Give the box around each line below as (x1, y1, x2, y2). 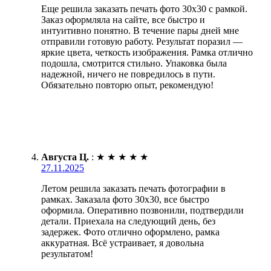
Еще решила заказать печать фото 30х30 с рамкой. (41, 3, 247, 14)
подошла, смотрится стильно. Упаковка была (41, 57, 227, 68)
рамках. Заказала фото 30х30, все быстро (41, 194, 209, 204)
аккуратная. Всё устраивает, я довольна (41, 237, 204, 248)
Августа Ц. (41, 151, 89, 162)
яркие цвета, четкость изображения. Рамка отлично (41, 47, 253, 57)
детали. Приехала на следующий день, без (41, 215, 215, 226)
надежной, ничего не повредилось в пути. (41, 68, 215, 79)
